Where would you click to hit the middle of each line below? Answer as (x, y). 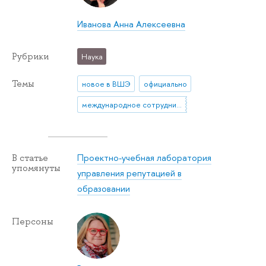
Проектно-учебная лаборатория (145, 157)
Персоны (33, 221)
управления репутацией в (130, 173)
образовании (104, 188)
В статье (30, 158)
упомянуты (36, 168)
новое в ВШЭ (106, 84)
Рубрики (30, 56)
